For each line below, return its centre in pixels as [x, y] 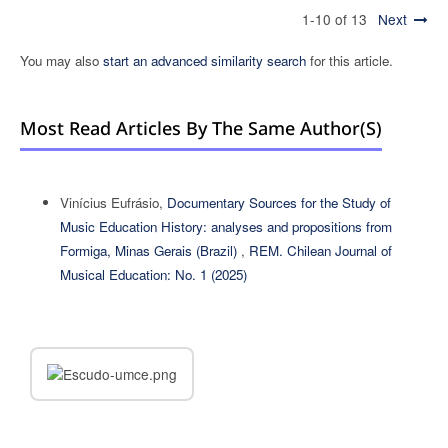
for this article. [349, 61]
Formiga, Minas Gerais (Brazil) [150, 251]
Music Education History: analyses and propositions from [225, 227]
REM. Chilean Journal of [320, 251]
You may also [61, 61]
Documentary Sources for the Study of [278, 203]
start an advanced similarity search [204, 61]
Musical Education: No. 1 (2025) [153, 275]
